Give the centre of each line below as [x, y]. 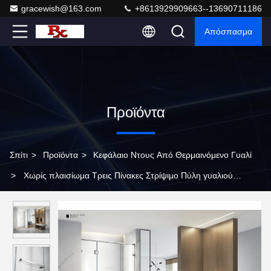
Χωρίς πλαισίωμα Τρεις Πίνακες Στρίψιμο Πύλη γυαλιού [128, 175]
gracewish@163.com [61, 8]
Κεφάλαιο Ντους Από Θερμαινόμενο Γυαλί [172, 155]
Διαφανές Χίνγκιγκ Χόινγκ [57, 196]
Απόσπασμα [228, 31]
